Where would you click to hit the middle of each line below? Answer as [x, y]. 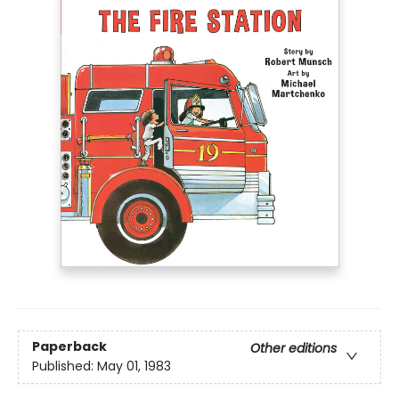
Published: [65, 366]
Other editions [293, 349]
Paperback [69, 347]
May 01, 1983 [134, 366]
